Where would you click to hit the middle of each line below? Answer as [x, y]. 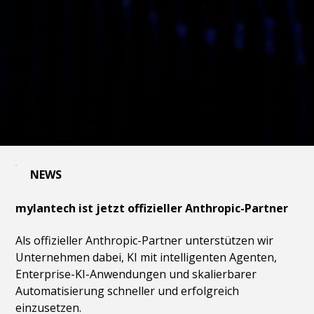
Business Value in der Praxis [107, 56]
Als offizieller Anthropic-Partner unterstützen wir [145, 241]
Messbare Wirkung [94, 36]
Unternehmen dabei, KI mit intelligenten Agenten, [146, 258]
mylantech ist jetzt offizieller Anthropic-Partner [152, 209]
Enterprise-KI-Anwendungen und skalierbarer [136, 274]
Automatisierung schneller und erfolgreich [128, 291]
